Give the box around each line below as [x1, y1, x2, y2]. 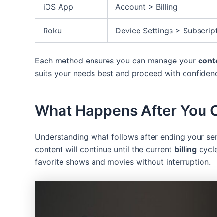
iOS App [43, 2, 73, 12]
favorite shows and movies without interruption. [35, 157, 211, 167]
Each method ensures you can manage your [35, 56, 198, 66]
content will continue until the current [35, 144, 174, 155]
